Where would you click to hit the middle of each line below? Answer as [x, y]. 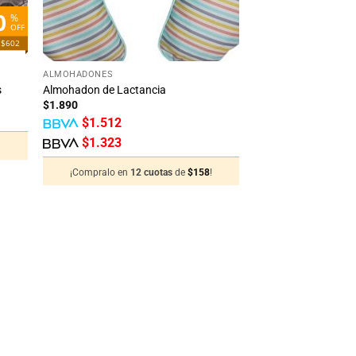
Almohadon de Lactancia [105, 90]
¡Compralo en [101, 173]
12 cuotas [153, 173]
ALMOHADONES [78, 75]
